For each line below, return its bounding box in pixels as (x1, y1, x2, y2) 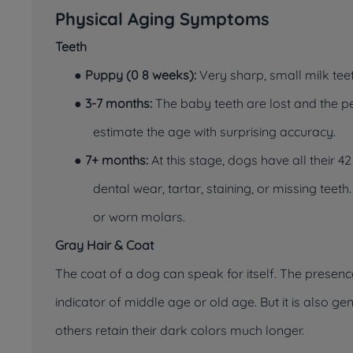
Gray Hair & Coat (55, 237, 154, 253)
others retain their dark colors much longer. (55, 322, 304, 338)
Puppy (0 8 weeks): (85, 67, 196, 83)
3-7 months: (85, 95, 152, 111)
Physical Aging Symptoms (55, 8, 269, 30)
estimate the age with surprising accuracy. (93, 124, 336, 139)
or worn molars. (93, 209, 185, 225)
